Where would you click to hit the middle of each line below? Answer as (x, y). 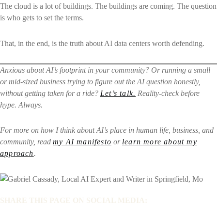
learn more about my (160, 142)
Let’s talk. (118, 93)
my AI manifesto (82, 142)
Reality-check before (168, 93)
